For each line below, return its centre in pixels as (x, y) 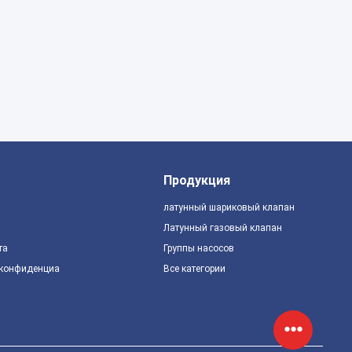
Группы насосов (198, 248)
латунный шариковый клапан (229, 207)
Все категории (194, 269)
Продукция (196, 180)
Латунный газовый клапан (222, 228)
